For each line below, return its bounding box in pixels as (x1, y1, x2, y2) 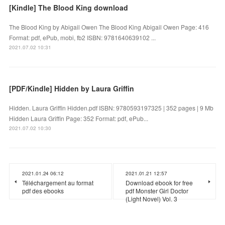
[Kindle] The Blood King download (9, 2, 129, 13)
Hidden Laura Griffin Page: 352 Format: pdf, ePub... (9, 114, 149, 123)
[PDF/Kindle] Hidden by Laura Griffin (9, 83, 135, 93)
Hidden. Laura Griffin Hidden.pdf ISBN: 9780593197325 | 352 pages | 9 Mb (9, 103, 214, 112)
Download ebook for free (126, 178, 193, 187)
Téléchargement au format (22, 178, 94, 187)
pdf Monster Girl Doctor (126, 186, 188, 195)
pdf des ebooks (22, 186, 64, 195)
